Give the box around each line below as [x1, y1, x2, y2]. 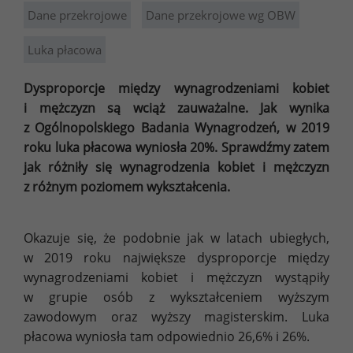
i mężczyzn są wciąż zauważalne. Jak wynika [24, 98, 329, 117]
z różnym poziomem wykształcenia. [24, 177, 230, 195]
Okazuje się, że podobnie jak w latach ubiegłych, [24, 229, 329, 247]
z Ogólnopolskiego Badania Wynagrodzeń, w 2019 [24, 118, 329, 136]
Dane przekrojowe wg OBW [146, 6, 295, 23]
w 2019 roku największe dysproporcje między [24, 248, 329, 266]
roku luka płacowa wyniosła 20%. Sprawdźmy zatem [24, 138, 329, 156]
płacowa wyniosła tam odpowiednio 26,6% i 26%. [24, 327, 310, 345]
